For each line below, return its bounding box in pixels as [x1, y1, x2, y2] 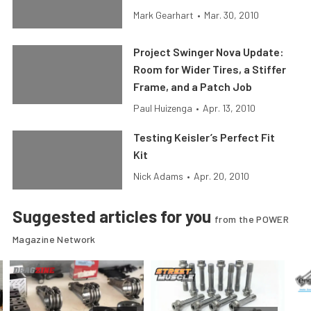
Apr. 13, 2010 [203, 102, 256, 114]
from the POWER [215, 213, 289, 225]
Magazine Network [12, 233, 96, 245]
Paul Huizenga [133, 102, 193, 114]
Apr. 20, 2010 [194, 170, 250, 182]
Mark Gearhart [133, 9, 194, 21]
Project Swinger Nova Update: [133, 45, 285, 58]
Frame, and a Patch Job [133, 80, 253, 93]
